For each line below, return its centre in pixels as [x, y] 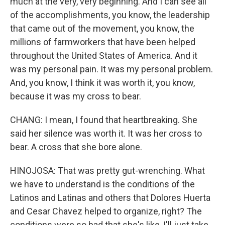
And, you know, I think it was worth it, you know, [102, 83]
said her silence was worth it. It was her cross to [106, 133]
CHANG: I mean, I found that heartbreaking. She [104, 120]
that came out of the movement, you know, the [102, 28]
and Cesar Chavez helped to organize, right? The [106, 211]
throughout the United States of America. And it [104, 55]
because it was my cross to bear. [76, 96]
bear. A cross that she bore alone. [76, 147]
